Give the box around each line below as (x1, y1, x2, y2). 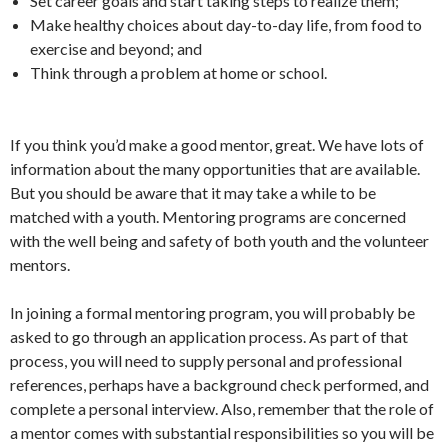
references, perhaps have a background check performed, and (10, 375, 429, 394)
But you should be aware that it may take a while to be (10, 183, 376, 202)
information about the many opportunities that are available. (10, 159, 420, 178)
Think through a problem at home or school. (30, 63, 327, 82)
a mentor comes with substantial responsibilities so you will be (10, 423, 434, 442)
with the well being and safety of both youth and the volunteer (10, 231, 429, 250)
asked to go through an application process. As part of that (10, 327, 408, 346)
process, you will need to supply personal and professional (10, 351, 402, 370)
